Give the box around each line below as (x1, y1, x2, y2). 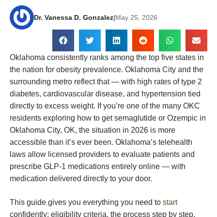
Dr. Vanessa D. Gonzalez (34, 13, 113, 21)
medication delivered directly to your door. (10, 174, 152, 183)
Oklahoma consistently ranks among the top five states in (10, 53, 204, 62)
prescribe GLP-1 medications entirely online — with (10, 162, 186, 171)
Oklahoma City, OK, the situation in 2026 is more (10, 126, 175, 135)
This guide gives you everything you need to (10, 198, 163, 207)
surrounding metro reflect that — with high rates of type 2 (10, 77, 202, 86)
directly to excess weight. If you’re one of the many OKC (10, 102, 200, 110)
